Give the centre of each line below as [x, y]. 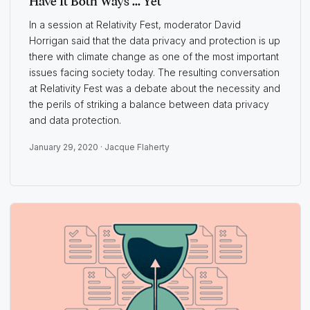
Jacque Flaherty [137, 147]
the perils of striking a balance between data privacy [149, 104]
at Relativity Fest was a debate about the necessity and [154, 89]
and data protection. [75, 120]
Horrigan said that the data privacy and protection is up [154, 41]
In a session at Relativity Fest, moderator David [135, 25]
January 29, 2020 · [66, 147]
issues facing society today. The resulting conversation [154, 73]
